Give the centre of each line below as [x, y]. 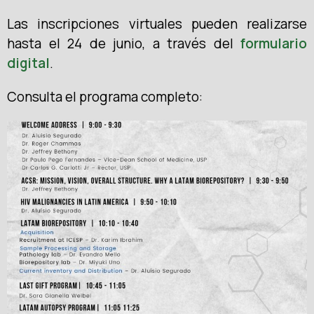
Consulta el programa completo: [105, 96]
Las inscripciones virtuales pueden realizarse [157, 23]
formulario [274, 43]
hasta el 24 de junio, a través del [124, 43]
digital [28, 63]
